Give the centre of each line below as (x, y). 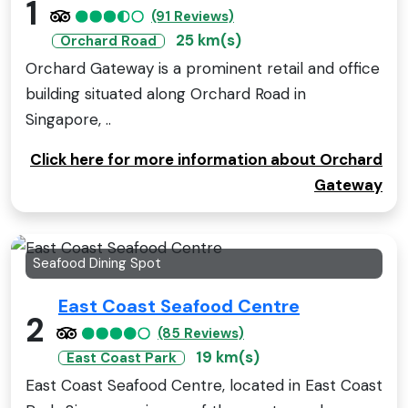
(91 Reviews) (193, 16)
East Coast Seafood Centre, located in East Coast (204, 386)
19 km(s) (228, 357)
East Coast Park (122, 358)
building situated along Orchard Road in (166, 93)
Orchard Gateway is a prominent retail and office (203, 68)
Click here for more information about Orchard (206, 159)
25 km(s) (209, 40)
